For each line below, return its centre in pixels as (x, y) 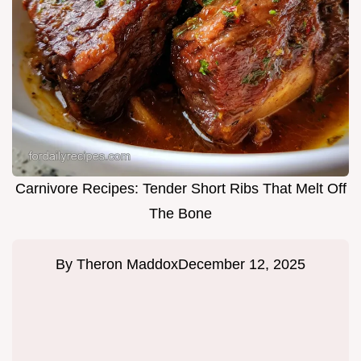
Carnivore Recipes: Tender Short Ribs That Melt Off (180, 189)
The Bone (180, 214)
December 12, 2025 (242, 265)
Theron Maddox (127, 265)
